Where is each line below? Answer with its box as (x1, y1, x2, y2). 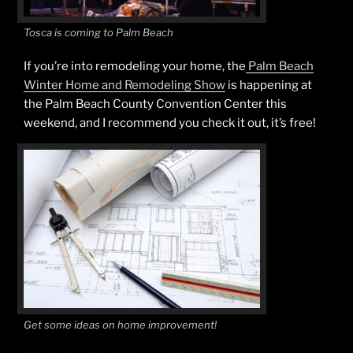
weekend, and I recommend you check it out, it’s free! (24, 115, 316, 130)
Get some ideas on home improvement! (24, 318, 217, 331)
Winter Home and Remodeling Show (24, 77, 225, 92)
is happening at (225, 77, 312, 92)
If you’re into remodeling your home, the (24, 58, 246, 73)
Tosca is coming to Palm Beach (24, 26, 173, 39)
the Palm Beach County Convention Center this (24, 96, 287, 111)
